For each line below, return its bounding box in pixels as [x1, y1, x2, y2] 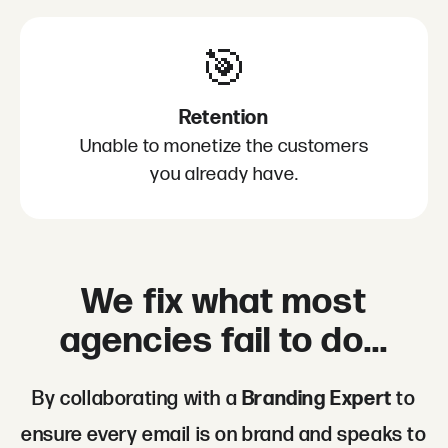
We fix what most [81, 281, 367, 325]
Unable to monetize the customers [79, 135, 369, 159]
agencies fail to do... [60, 320, 388, 364]
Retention [179, 106, 269, 131]
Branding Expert [241, 387, 392, 412]
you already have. [149, 163, 299, 187]
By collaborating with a [32, 387, 242, 412]
